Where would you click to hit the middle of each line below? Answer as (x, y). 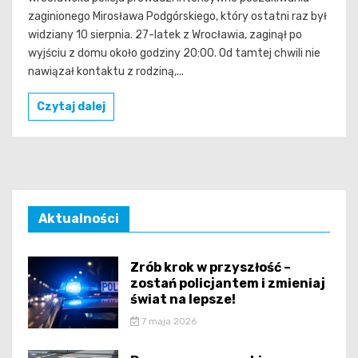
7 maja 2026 (167, 322)
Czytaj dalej (71, 106)
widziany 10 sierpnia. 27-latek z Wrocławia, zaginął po (165, 34)
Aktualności (79, 218)
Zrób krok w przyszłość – (211, 268)
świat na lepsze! (183, 300)
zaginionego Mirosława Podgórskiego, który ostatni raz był (177, 16)
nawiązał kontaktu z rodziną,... (106, 71)
